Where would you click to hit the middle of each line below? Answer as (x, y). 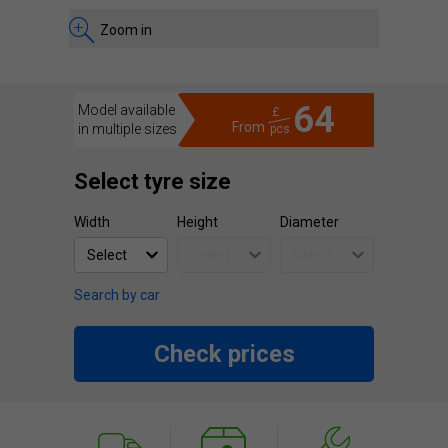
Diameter (309, 222)
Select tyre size (152, 181)
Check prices (224, 354)
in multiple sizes (127, 129)
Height (197, 222)
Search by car (117, 295)
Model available (126, 110)
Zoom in (126, 30)
